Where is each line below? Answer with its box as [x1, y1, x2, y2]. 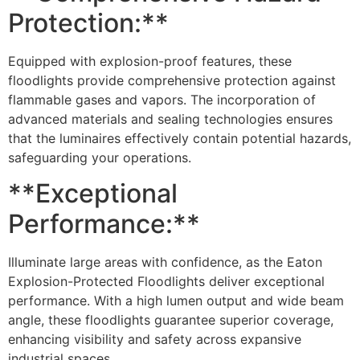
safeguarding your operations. [8, 149, 191, 166]
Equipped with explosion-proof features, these [8, 52, 292, 69]
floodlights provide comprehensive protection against [8, 72, 336, 88]
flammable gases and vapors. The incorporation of [8, 91, 316, 108]
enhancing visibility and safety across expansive [8, 331, 301, 348]
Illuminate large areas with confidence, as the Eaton [8, 254, 322, 271]
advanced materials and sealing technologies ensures [8, 110, 333, 127]
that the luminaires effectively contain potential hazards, [8, 129, 351, 146]
